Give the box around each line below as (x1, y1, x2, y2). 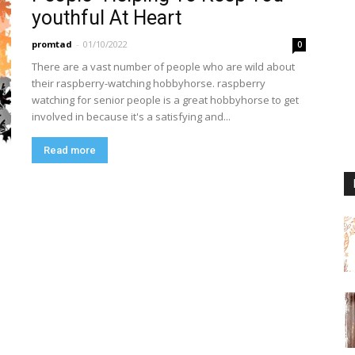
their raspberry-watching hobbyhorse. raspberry (32, 76, 265, 90)
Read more (44, 144, 96, 156)
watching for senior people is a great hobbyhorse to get (32, 93, 299, 107)
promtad (32, 38, 72, 50)
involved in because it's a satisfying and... (32, 109, 231, 124)
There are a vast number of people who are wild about (32, 59, 295, 74)
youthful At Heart (32, 6, 181, 29)
